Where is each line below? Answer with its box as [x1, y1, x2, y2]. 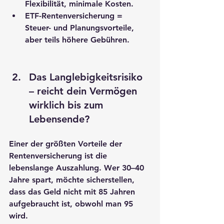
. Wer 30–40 [99, 162, 146, 172]
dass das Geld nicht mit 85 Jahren [9, 186, 137, 196]
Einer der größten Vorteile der [9, 138, 124, 148]
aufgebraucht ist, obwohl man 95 [9, 198, 135, 208]
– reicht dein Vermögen [29, 84, 140, 97]
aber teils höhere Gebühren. [25, 34, 129, 44]
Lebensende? [29, 112, 89, 125]
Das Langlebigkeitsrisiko [29, 70, 145, 83]
